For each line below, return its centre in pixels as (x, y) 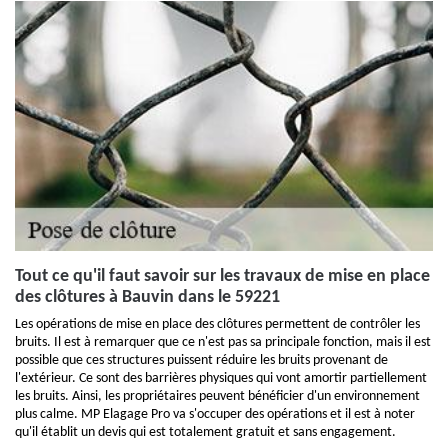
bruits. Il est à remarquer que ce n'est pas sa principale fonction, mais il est (223, 342)
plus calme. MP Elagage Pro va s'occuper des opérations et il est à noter (215, 414)
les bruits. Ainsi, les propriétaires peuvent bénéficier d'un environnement (217, 396)
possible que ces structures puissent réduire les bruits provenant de (201, 360)
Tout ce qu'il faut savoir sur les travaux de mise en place (222, 276)
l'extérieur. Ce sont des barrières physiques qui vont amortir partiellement (221, 378)
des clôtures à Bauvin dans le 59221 (147, 297)
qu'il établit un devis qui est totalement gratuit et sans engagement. (205, 432)
